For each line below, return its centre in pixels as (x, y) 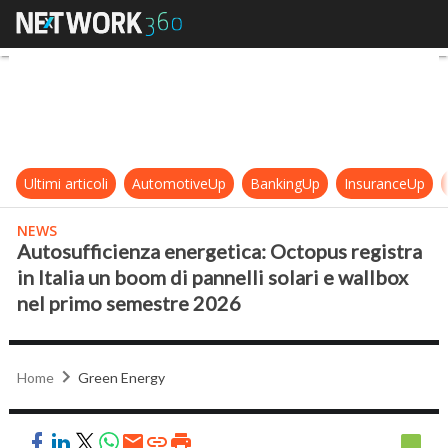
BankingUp (285, 183)
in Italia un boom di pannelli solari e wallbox (213, 277)
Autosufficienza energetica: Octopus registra (220, 251)
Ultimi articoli (66, 183)
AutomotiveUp (179, 183)
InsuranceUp (385, 183)
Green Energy (122, 377)
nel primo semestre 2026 (129, 303)
